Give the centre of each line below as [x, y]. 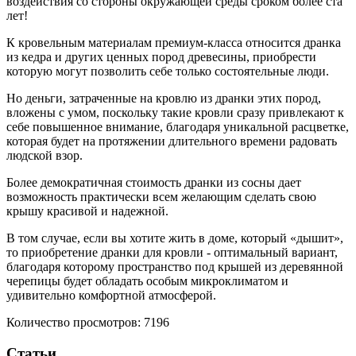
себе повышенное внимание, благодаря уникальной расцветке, [178, 126]
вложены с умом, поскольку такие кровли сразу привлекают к [175, 112]
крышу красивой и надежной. [87, 211]
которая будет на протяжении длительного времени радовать [172, 141]
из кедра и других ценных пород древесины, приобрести [161, 56]
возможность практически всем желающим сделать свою [161, 196]
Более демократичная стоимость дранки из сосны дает [154, 182]
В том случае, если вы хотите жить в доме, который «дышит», [175, 238]
